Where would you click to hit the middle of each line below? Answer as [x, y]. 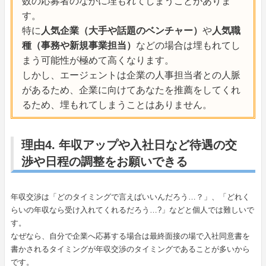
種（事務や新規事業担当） [79, 45]
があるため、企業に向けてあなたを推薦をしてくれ [131, 90]
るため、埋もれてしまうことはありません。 [117, 104]
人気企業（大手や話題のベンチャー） [121, 30]
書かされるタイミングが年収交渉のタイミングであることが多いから [130, 249]
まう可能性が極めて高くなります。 [98, 60]
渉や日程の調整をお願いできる [104, 161]
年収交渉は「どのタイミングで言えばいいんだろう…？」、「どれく [130, 197]
